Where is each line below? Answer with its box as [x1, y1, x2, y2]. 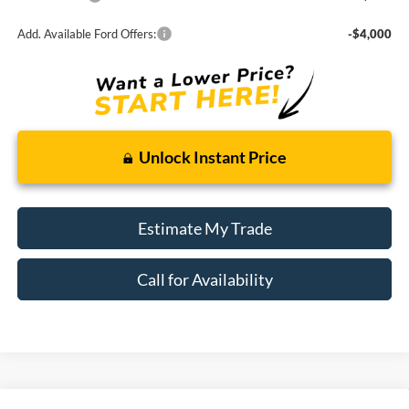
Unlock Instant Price [138, 147, 287, 168]
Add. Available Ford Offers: [16, 26, 156, 41]
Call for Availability [136, 269, 273, 290]
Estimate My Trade [137, 218, 272, 239]
